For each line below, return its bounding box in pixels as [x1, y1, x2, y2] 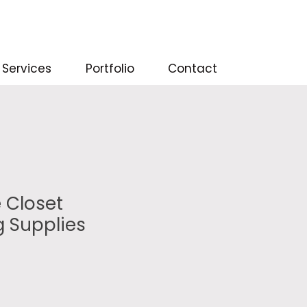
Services [2, 60, 51, 77]
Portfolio [85, 60, 134, 77]
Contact [167, 60, 217, 77]
